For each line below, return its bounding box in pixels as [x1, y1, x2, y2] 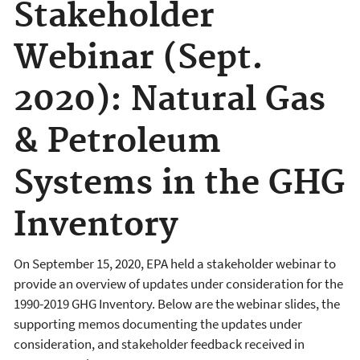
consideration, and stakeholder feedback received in [14, 334, 305, 353]
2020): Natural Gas [14, 80, 325, 121]
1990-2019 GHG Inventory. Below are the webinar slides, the [14, 294, 340, 313]
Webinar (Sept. [14, 38, 264, 80]
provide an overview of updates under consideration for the [14, 274, 343, 292]
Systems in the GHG [14, 163, 346, 205]
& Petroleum [14, 121, 221, 163]
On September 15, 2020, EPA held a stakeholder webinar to [14, 254, 336, 272]
